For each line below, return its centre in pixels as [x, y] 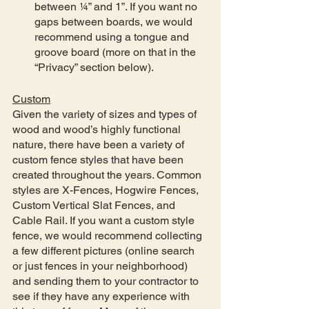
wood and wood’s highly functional [98, 129]
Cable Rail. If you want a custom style [105, 220]
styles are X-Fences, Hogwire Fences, [107, 190]
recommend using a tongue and [113, 37]
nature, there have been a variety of [100, 144]
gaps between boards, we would [115, 21]
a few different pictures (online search [105, 250]
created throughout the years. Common [108, 175]
